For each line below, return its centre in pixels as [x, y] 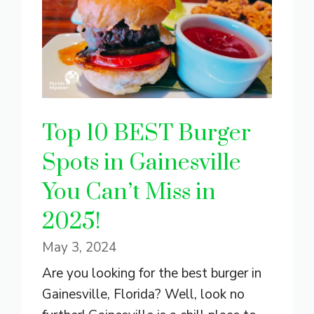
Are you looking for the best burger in [152, 273]
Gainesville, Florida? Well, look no [143, 294]
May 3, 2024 [79, 247]
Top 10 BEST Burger [146, 133]
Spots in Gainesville [142, 163]
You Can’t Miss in [129, 192]
